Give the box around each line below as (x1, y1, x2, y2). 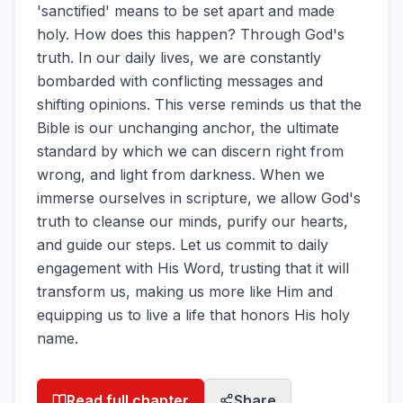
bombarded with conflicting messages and (37, 72, 323, 90)
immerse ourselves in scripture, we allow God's (37, 189, 361, 207)
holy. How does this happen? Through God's (37, 25, 345, 43)
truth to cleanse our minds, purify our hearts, (37, 212, 348, 230)
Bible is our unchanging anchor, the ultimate (37, 119, 339, 137)
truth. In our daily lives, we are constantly (37, 49, 321, 67)
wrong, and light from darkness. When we (37, 166, 325, 184)
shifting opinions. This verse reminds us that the (37, 95, 362, 113)
